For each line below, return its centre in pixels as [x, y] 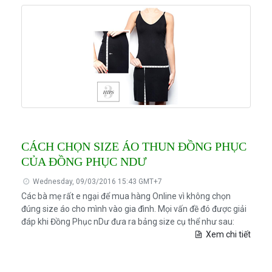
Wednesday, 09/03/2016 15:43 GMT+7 [97, 182]
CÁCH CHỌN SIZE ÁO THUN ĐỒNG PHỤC [134, 147]
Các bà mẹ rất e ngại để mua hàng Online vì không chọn [126, 196]
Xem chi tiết [228, 235]
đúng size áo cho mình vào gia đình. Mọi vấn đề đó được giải [134, 209]
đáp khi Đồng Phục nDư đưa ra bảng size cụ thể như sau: [127, 222]
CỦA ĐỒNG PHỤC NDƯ [84, 162]
